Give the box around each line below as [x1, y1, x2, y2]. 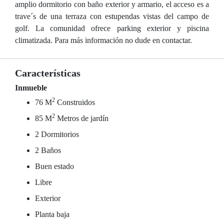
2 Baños [35, 146, 61, 154]
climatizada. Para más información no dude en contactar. [15, 36, 192, 44]
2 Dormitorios [35, 130, 79, 138]
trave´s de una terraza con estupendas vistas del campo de [15, 12, 209, 20]
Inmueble [15, 83, 47, 92]
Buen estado [35, 162, 74, 170]
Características [15, 67, 80, 78]
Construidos [55, 98, 95, 106]
